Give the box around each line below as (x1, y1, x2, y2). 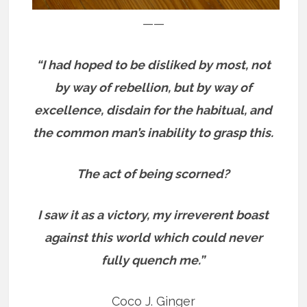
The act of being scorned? (77, 167, 230, 182)
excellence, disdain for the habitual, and (34, 103, 273, 118)
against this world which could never (44, 230, 262, 245)
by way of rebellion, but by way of (54, 80, 252, 95)
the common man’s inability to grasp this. (33, 125, 274, 140)
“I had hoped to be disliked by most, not (36, 58, 271, 73)
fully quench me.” (101, 253, 206, 268)
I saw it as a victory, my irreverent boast (38, 208, 269, 223)
